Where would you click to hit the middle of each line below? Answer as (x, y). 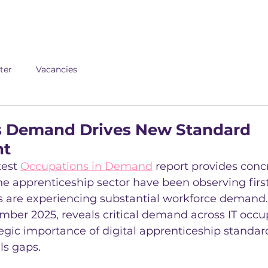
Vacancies (57, 69)
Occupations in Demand (86, 166)
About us (146, 21)
